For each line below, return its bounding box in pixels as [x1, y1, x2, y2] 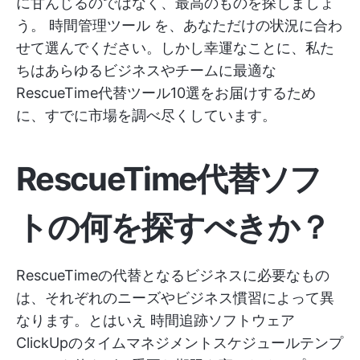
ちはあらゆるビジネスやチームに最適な [16, 62, 276, 79]
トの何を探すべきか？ [16, 207, 330, 247]
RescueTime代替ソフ [16, 159, 321, 198]
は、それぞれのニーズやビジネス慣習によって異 [16, 289, 334, 306]
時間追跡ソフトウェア [150, 312, 295, 329]
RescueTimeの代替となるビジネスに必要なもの [16, 267, 329, 284]
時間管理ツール [49, 17, 150, 34]
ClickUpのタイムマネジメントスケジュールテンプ [16, 334, 343, 351]
